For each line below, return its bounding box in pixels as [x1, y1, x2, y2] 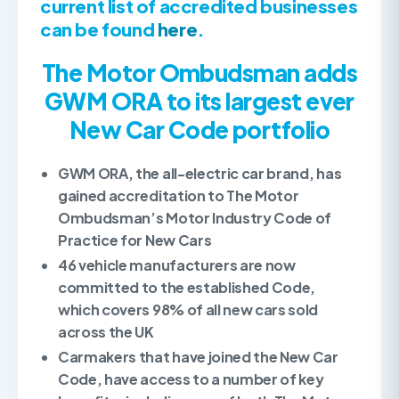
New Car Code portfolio [69, 115, 330, 144]
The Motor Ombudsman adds [41, 58, 358, 87]
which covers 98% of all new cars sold [58, 300, 319, 319]
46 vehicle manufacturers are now [58, 256, 296, 274]
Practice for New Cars [58, 231, 212, 249]
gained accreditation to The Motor [58, 186, 299, 205]
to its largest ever [166, 86, 354, 116]
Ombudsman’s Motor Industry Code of [58, 208, 332, 227]
